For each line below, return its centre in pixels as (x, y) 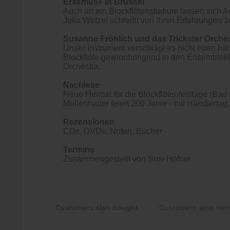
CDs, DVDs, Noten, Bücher (113, 131)
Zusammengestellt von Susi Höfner (127, 159)
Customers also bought (97, 207)
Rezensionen (89, 122)
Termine (79, 150)
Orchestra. (82, 66)
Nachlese (81, 85)
